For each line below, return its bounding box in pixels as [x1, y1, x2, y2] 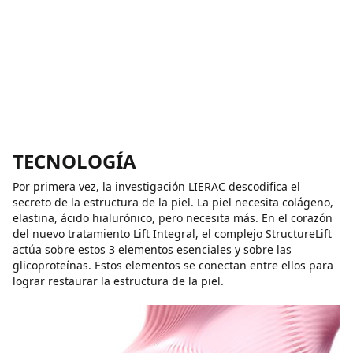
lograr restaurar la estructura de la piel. [13, 273, 224, 288]
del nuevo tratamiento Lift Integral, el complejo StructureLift [13, 226, 332, 241]
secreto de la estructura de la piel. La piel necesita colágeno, [13, 195, 333, 210]
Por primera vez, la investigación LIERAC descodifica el [13, 179, 300, 194]
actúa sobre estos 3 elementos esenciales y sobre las [13, 242, 292, 257]
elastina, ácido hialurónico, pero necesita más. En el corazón [13, 210, 333, 225]
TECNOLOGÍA [13, 148, 136, 174]
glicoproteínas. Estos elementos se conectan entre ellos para [13, 258, 333, 273]
